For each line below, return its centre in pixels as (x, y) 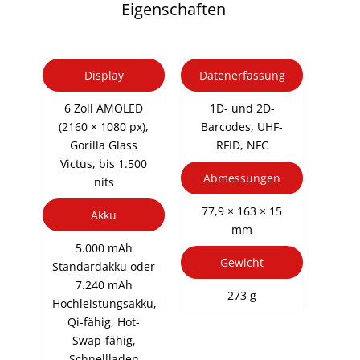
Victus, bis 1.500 (104, 163)
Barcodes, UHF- (242, 126)
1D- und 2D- (242, 108)
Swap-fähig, (104, 340)
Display (104, 75)
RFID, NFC (242, 145)
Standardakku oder (104, 266)
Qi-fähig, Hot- (104, 321)
